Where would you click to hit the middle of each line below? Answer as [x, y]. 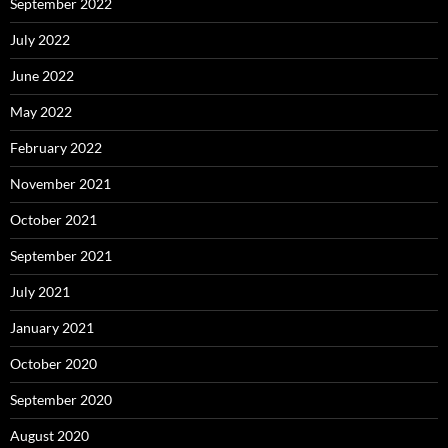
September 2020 [61, 399]
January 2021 [52, 327]
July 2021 [40, 291]
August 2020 [49, 435]
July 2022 [40, 39]
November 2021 [60, 183]
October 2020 [53, 363]
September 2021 [61, 255]
